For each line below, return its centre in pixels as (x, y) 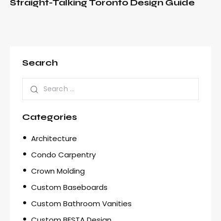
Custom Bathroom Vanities (81, 203)
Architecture (54, 138)
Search (40, 63)
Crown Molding (58, 171)
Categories (50, 117)
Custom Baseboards (69, 187)
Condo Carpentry (63, 154)
